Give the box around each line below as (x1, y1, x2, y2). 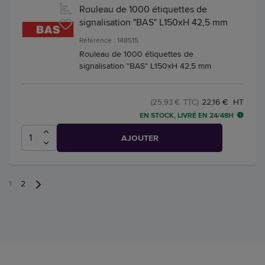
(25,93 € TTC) (151, 96, 199, 108)
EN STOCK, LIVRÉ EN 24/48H (140, 110, 234, 121)
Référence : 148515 (79, 35, 138, 46)
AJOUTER (121, 132, 159, 144)
